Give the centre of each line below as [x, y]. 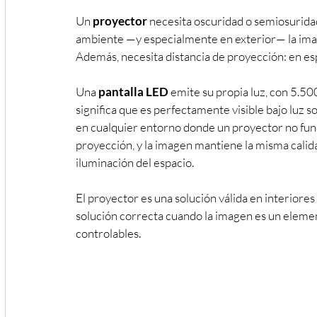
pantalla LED [133, 91]
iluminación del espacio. [135, 162]
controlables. [108, 233]
